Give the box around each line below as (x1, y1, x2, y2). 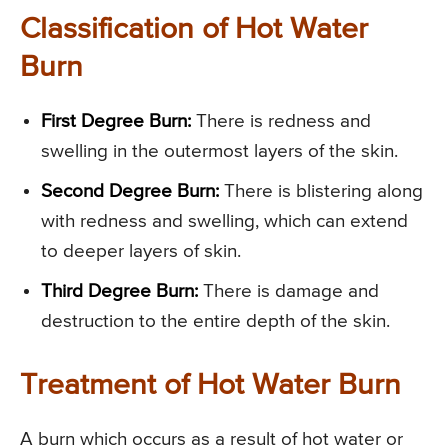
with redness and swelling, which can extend (41, 211, 408, 231)
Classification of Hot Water (20, 14, 368, 45)
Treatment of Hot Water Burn (20, 370, 401, 401)
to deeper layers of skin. (41, 241, 241, 261)
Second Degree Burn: (41, 181, 219, 201)
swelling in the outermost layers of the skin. (41, 141, 398, 161)
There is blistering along (219, 181, 423, 201)
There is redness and (191, 111, 371, 131)
